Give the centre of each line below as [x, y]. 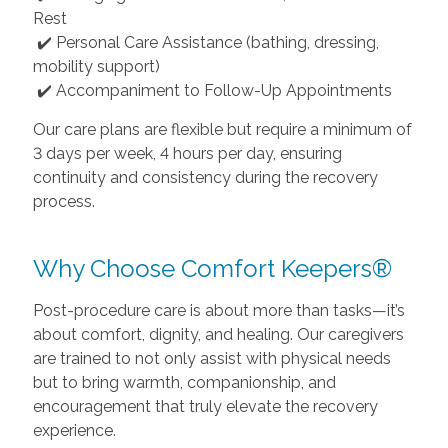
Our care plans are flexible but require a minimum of [222, 129]
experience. [74, 430]
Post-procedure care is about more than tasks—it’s [218, 310]
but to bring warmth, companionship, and [184, 382]
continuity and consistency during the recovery [205, 177]
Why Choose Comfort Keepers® [212, 268]
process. [63, 201]
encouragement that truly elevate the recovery [205, 406]
